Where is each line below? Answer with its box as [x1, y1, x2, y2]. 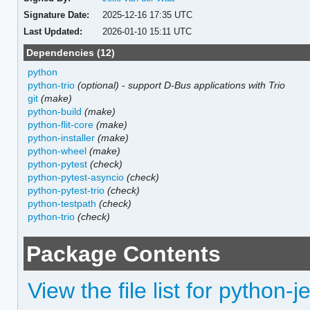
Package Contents [26, 241, 221, 266]
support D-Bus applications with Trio [128, 79, 286, 91]
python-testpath [28, 197, 97, 209]
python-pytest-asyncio [28, 171, 125, 183]
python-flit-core [28, 118, 94, 130]
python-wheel [28, 145, 87, 156]
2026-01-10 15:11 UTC [102, 26, 192, 37]
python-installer [28, 131, 95, 143]
